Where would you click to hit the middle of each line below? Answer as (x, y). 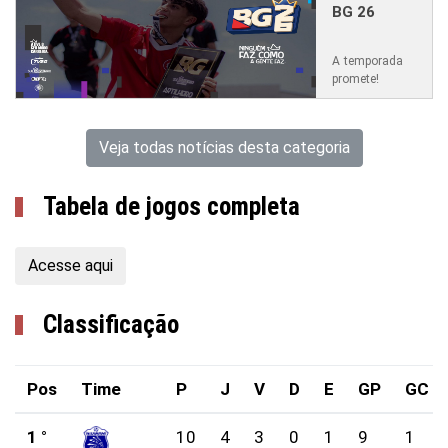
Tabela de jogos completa (171, 206)
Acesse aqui (70, 265)
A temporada (367, 60)
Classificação (111, 324)
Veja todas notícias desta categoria (224, 147)
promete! (355, 78)
